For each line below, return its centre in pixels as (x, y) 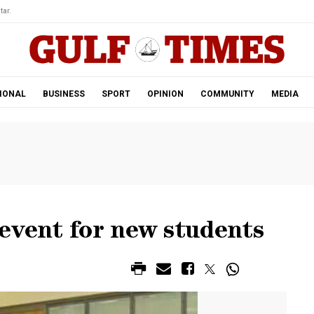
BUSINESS (63, 94)
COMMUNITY (227, 94)
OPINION (165, 94)
